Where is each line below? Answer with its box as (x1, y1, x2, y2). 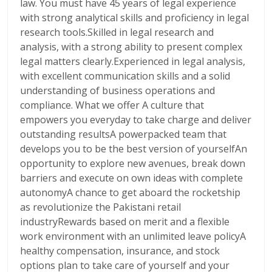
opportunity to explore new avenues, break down (20, 157, 245, 170)
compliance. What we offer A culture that (20, 98, 204, 112)
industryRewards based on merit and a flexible (20, 215, 229, 228)
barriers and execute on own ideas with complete (20, 171, 243, 185)
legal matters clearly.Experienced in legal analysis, (20, 55, 245, 68)
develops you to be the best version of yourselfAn (20, 142, 247, 155)
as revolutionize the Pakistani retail (20, 200, 181, 214)
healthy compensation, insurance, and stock (20, 244, 220, 257)
